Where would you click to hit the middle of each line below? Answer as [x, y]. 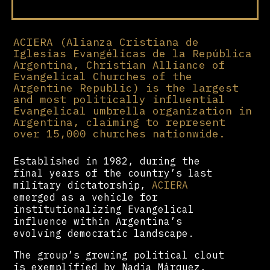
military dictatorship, [83, 185]
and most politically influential [120, 99]
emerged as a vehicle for [86, 197]
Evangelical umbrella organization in [133, 111]
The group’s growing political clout [119, 255]
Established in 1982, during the [107, 161]
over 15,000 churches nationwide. [120, 134]
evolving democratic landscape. [104, 233]
